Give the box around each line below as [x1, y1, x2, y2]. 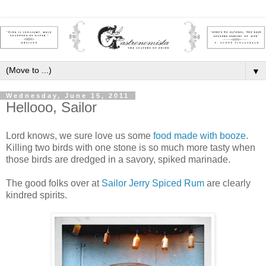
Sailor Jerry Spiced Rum [102, 178, 204, 188]
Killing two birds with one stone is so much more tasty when [6, 142, 255, 153]
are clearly [204, 178, 251, 188]
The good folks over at [6, 178, 102, 188]
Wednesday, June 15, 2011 [6, 92, 129, 100]
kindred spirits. [6, 190, 67, 200]
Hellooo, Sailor [6, 99, 97, 116]
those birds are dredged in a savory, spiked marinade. [6, 154, 230, 164]
